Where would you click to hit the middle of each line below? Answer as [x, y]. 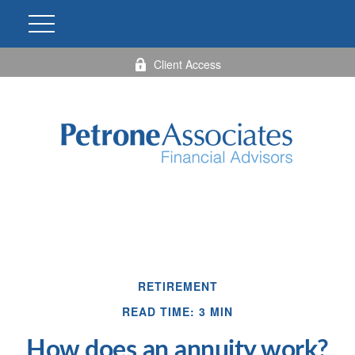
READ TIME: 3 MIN [177, 311]
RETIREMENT [177, 286]
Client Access [187, 64]
